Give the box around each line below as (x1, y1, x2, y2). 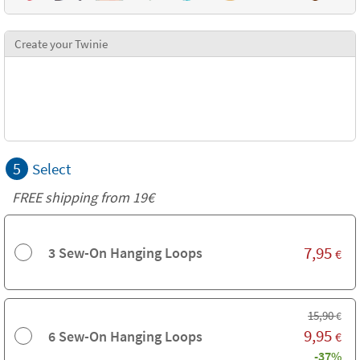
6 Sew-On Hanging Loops (48, 326, 202, 346)
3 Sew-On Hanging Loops (48, 243, 202, 262)
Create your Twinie (14, 36, 108, 51)
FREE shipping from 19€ (12, 188, 154, 207)
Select (32, 159, 71, 178)
